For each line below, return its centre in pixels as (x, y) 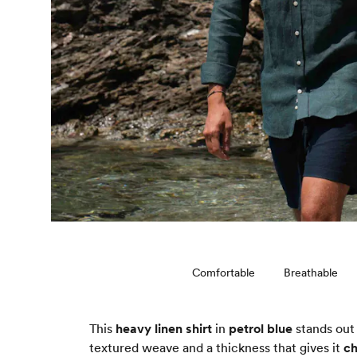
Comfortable (224, 273)
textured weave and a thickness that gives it (216, 348)
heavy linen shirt (164, 329)
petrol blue (261, 329)
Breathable (311, 273)
